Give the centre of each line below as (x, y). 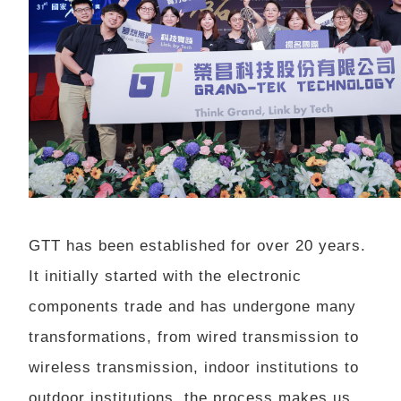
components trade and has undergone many (193, 307)
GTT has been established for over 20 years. (198, 246)
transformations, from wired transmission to (194, 337)
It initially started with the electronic (166, 277)
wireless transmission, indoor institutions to (194, 368)
